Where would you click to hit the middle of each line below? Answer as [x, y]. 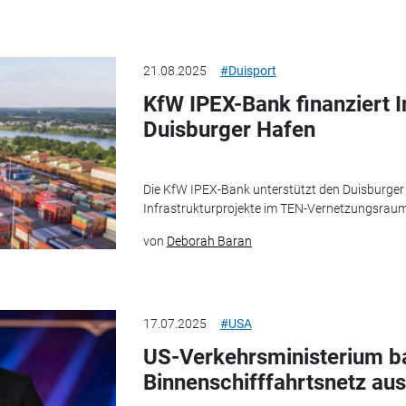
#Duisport [248, 70]
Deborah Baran [209, 242]
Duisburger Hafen [229, 129]
